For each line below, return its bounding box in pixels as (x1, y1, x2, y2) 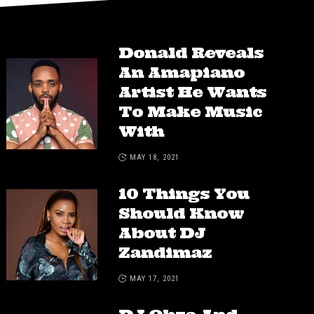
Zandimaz (118, 243, 212, 263)
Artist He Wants (118, 82, 266, 102)
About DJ (118, 223, 205, 243)
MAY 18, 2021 (129, 153, 179, 163)
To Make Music (118, 102, 262, 122)
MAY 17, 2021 (129, 274, 179, 284)
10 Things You (118, 184, 250, 204)
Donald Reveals (118, 43, 264, 63)
